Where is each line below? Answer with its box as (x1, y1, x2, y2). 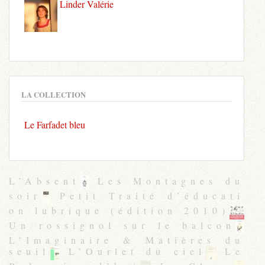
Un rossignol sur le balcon (9, 218, 235, 231)
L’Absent (9, 174, 80, 187)
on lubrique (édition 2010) (9, 203, 230, 216)
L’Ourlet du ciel (60, 244, 206, 257)
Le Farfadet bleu (24, 118, 85, 131)
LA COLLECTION (21, 89, 86, 100)
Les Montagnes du (89, 174, 244, 187)
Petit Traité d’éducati (51, 189, 244, 202)
